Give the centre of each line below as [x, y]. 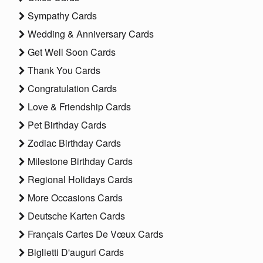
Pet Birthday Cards [66, 125]
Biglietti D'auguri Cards [75, 252]
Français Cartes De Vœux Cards [94, 234]
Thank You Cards [63, 70]
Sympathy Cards [61, 16]
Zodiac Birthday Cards [73, 143]
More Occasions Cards [74, 198]
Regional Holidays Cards [79, 180]
